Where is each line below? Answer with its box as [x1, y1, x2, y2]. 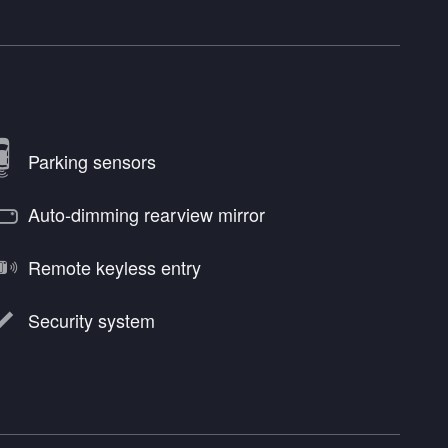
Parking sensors [28, 148, 156, 175]
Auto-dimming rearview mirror [28, 201, 265, 228]
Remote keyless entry [28, 254, 201, 281]
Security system [28, 307, 155, 334]
